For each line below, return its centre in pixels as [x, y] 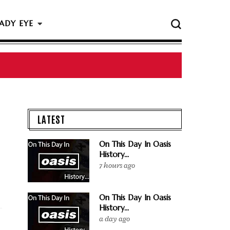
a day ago [114, 219]
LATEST [51, 119]
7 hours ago [117, 166]
